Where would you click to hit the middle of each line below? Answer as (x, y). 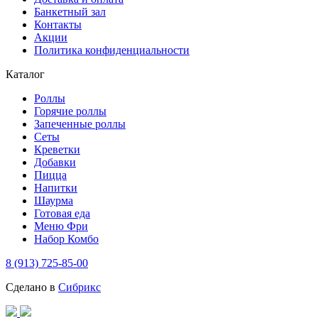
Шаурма (54, 201)
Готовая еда (62, 214)
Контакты (58, 25)
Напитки (56, 188)
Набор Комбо (66, 239)
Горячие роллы (70, 111)
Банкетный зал (70, 12)
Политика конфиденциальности (112, 50)
